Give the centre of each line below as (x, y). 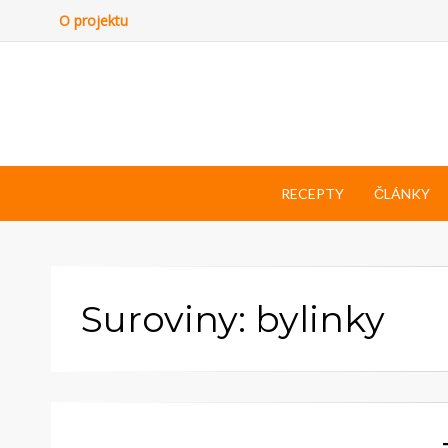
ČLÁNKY (401, 193)
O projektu (93, 20)
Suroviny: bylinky (233, 318)
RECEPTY (312, 193)
